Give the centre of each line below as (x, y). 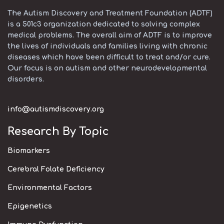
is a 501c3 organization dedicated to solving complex (104, 24)
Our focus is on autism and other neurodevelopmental (107, 68)
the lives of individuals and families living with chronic (107, 46)
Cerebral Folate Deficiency (56, 169)
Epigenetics (30, 206)
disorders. (26, 79)
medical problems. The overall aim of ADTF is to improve (110, 35)
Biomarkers (29, 151)
